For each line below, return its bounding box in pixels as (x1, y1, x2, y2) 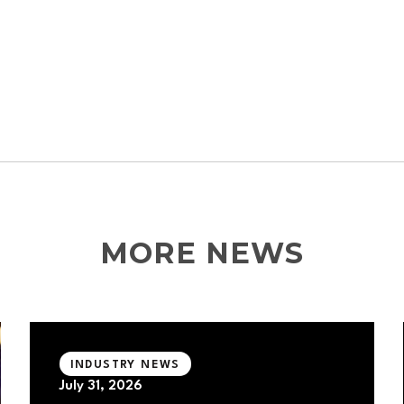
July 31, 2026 (59, 380, 142, 394)
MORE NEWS (100, 235, 304, 271)
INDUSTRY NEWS (69, 358, 180, 371)
